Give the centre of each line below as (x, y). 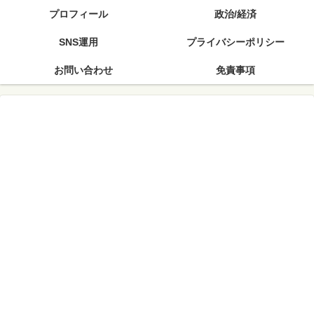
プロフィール (78, 14)
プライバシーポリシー (235, 42)
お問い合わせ (78, 70)
